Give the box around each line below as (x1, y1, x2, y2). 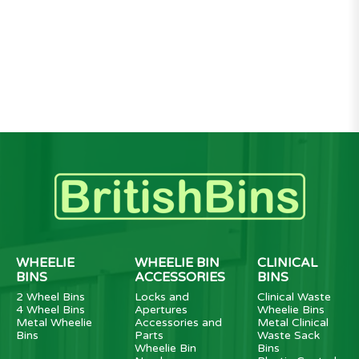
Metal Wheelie (16, 315, 92, 329)
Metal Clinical (256, 315, 329, 329)
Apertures (134, 302, 188, 317)
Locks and (134, 289, 189, 304)
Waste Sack (256, 328, 320, 342)
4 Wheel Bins (16, 302, 85, 317)
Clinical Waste (256, 289, 331, 304)
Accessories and (134, 315, 222, 329)
